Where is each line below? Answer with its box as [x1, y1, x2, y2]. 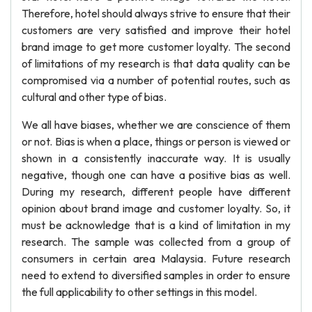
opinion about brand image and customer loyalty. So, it [22, 201, 290, 215]
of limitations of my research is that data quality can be [22, 56, 290, 70]
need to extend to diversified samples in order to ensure [22, 268, 290, 282]
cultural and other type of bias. [22, 90, 166, 104]
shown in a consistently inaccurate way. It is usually [22, 151, 290, 165]
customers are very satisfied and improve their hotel [22, 23, 290, 37]
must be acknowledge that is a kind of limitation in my [22, 218, 290, 232]
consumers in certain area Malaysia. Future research [22, 251, 290, 265]
